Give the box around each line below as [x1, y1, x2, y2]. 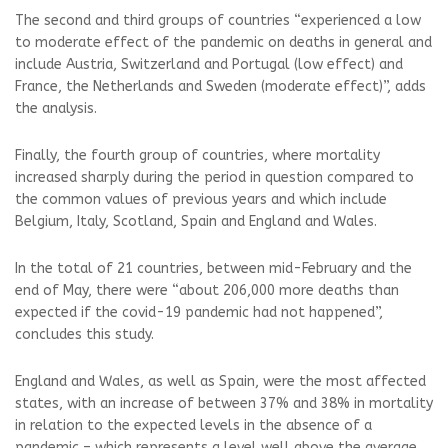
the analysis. [15, 100, 97, 117]
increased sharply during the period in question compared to [15, 169, 414, 186]
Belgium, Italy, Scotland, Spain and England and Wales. [15, 213, 377, 230]
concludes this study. [15, 326, 154, 343]
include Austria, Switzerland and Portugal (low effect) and [15, 56, 403, 73]
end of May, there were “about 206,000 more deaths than [15, 282, 399, 299]
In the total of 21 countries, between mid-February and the [15, 260, 412, 277]
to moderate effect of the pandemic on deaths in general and [15, 34, 432, 51]
